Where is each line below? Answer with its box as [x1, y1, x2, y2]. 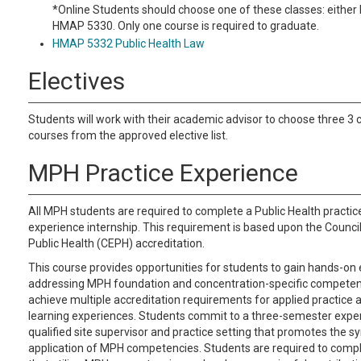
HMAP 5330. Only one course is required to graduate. [52, 19, 319, 32]
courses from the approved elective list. [28, 129, 228, 142]
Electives [28, 67, 125, 95]
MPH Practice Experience [28, 159, 298, 187]
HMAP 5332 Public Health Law [52, 37, 205, 50]
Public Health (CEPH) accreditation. [28, 237, 205, 250]
